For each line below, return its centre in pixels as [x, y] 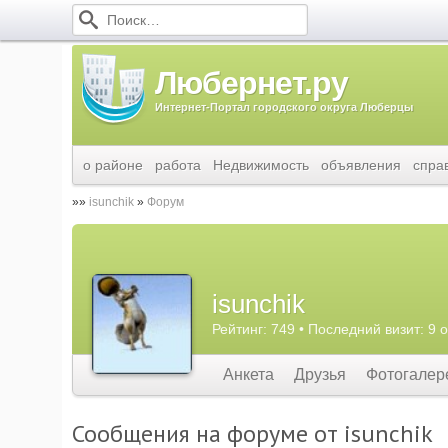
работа [178, 165]
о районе [113, 165]
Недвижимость [261, 165]
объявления [361, 165]
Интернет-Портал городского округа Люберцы [284, 107]
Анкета [248, 374]
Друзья [320, 374]
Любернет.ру [251, 83]
